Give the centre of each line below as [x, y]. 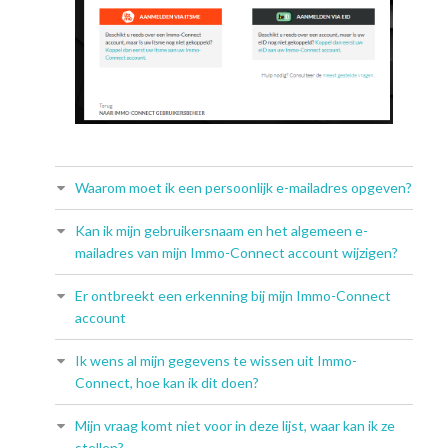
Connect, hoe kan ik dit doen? [167, 383]
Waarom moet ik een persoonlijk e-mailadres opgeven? [243, 188]
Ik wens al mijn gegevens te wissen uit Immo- [216, 361]
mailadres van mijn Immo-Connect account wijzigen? [236, 253]
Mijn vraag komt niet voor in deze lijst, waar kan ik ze [235, 426]
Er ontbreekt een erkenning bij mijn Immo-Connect [233, 296]
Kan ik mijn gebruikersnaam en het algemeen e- [221, 231]
